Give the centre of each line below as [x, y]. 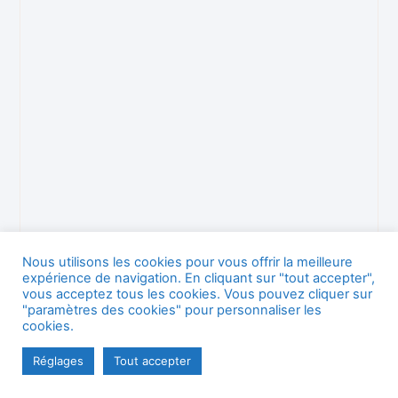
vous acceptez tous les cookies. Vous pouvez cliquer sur [197, 294]
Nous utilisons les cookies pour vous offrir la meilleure [187, 262]
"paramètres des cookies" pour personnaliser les [172, 310]
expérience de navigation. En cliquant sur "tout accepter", [199, 278]
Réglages [58, 361]
